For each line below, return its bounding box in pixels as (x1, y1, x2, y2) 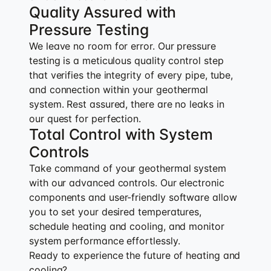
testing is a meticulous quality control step (29, 54, 224, 67)
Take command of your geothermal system (29, 162, 226, 174)
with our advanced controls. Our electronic (29, 176, 224, 189)
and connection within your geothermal (29, 83, 209, 96)
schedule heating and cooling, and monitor (29, 220, 224, 232)
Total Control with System (29, 125, 214, 143)
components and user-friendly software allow (29, 191, 237, 203)
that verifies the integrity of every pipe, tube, (29, 68, 233, 81)
